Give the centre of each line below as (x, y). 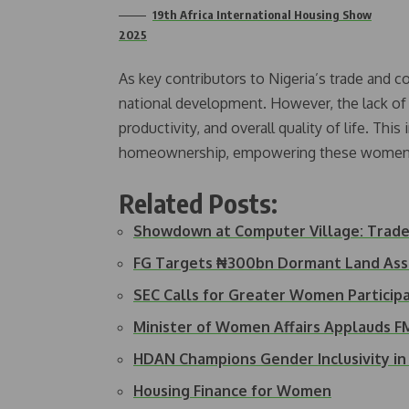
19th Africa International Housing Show (262, 14)
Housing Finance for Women (232, 390)
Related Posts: (198, 203)
